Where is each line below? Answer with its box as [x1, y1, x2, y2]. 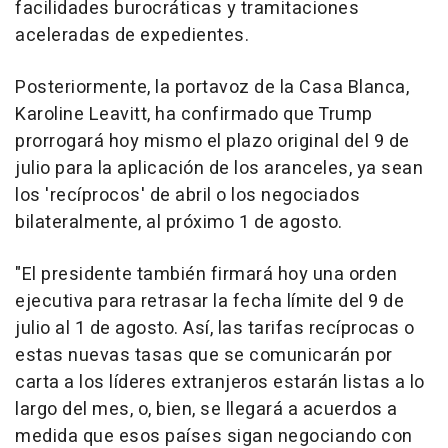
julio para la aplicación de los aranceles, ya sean [15, 154, 423, 182]
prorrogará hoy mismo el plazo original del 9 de [15, 127, 410, 155]
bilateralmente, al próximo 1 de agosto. [15, 208, 343, 236]
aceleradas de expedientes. [15, 21, 249, 49]
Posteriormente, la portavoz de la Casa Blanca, [15, 73, 409, 101]
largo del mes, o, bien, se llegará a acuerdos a [15, 395, 398, 423]
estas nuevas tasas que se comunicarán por [15, 341, 393, 369]
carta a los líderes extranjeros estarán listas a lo [15, 368, 425, 396]
